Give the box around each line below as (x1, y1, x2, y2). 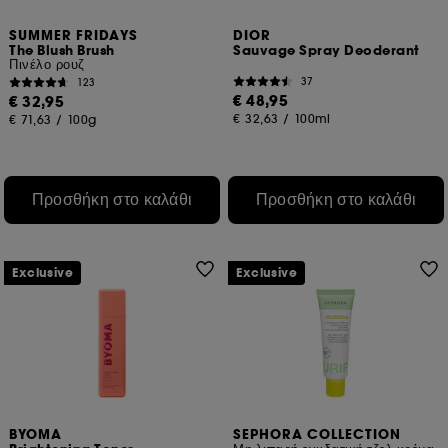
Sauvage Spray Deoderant (233, 42, 420, 60)
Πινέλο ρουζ (9, 56, 85, 73)
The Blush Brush (9, 42, 115, 60)
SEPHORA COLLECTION (233, 426, 402, 444)
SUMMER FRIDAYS (9, 27, 139, 45)
